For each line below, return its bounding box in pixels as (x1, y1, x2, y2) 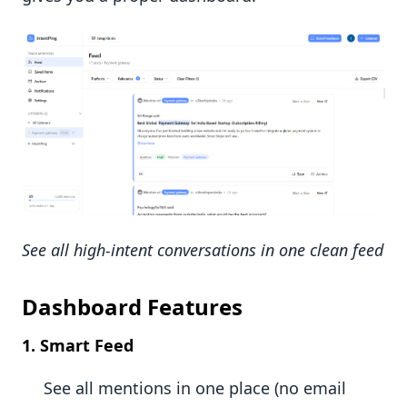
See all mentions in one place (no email (44, 376, 346, 399)
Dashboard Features (22, 291, 243, 322)
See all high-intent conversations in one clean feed (22, 238, 383, 261)
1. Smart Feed (22, 333, 134, 356)
